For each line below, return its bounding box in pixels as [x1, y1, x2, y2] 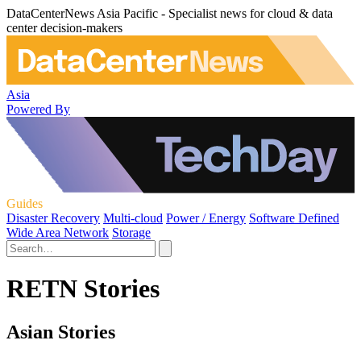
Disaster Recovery [6, 210, 100, 225]
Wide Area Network [6, 225, 109, 239]
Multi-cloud [103, 210, 163, 225]
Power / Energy [166, 210, 246, 225]
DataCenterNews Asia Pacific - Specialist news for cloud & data [6, 6, 333, 20]
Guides [6, 196, 43, 210]
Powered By [6, 102, 70, 116]
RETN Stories [6, 274, 160, 304]
